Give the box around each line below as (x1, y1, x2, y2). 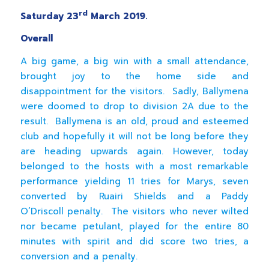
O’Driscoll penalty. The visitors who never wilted (20, 204, 249, 218)
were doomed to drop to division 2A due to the (20, 99, 249, 113)
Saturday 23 (20, 9, 79, 23)
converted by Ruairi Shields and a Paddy (20, 189, 249, 203)
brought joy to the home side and (20, 69, 249, 83)
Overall (20, 32, 53, 46)
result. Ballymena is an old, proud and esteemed (20, 114, 249, 128)
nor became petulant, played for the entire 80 (20, 219, 249, 233)
